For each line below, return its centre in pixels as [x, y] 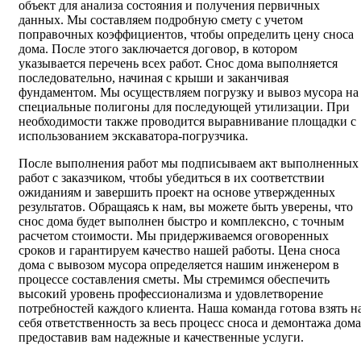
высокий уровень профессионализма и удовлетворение [171, 293]
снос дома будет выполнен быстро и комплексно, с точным [181, 221]
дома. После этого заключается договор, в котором [158, 48]
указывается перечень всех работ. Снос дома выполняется [178, 63]
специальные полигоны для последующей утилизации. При [184, 106]
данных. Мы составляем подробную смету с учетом [161, 19]
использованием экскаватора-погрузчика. [133, 135]
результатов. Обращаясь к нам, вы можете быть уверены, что [186, 206]
